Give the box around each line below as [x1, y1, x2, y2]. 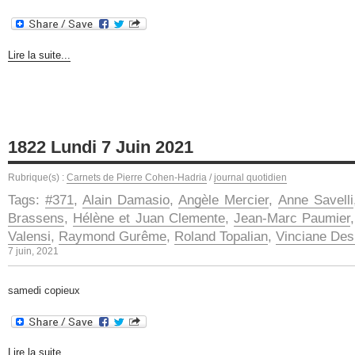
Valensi [8, 228, 51, 244]
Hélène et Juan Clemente [73, 210, 225, 226]
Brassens [8, 210, 64, 226]
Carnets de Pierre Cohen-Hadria [67, 171, 207, 183]
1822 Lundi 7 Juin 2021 [8, 136, 193, 157]
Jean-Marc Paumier [233, 210, 351, 226]
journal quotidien [214, 171, 287, 183]
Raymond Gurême [59, 228, 166, 244]
